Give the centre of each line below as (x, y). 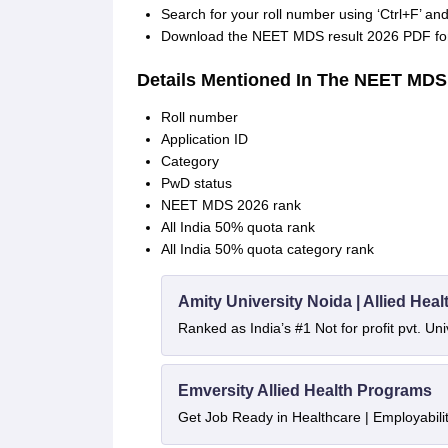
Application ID (204, 139)
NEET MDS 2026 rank (230, 205)
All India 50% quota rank (237, 227)
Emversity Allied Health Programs (304, 390)
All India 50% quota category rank (267, 249)
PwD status (196, 183)
